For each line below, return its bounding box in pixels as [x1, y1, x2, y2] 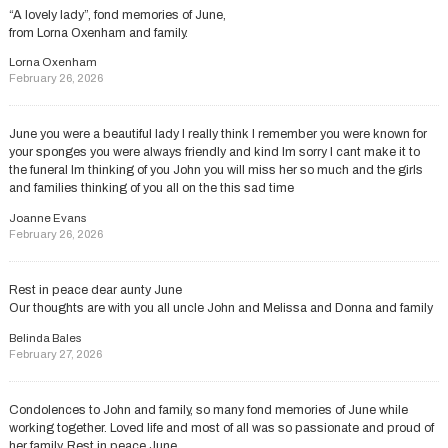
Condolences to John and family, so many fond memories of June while [8, 402, 408, 417]
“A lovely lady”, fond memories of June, [8, 7, 226, 22]
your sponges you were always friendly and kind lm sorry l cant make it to [8, 145, 420, 160]
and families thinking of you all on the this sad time [8, 181, 294, 196]
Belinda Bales [8, 331, 81, 344]
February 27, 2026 [8, 347, 102, 360]
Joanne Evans [8, 212, 86, 225]
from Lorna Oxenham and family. [8, 25, 188, 40]
